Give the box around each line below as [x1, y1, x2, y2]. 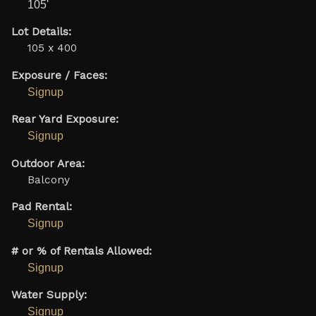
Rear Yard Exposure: [11, 113, 119, 126]
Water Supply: [11, 288, 87, 302]
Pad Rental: [11, 200, 72, 214]
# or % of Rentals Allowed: [11, 244, 152, 257]
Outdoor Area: [11, 157, 85, 170]
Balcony [27, 173, 70, 186]
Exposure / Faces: [11, 68, 107, 82]
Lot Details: [11, 25, 71, 39]
